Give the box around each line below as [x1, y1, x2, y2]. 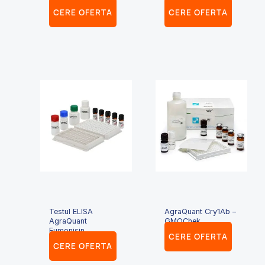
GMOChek [164, 216, 201, 226]
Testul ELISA [49, 207, 93, 216]
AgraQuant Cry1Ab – [164, 207, 237, 216]
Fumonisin [49, 226, 85, 235]
